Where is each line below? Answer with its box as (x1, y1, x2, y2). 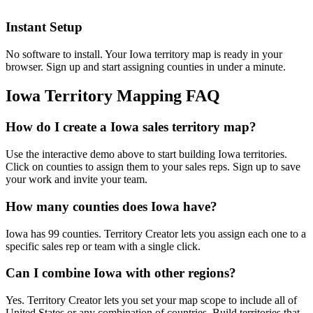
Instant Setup (6, 19, 82, 34)
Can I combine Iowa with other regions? (6, 265, 236, 281)
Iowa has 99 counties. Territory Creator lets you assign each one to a (6, 227, 306, 240)
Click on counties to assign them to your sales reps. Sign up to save (6, 161, 300, 173)
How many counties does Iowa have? (6, 198, 217, 214)
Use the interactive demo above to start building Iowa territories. (6, 148, 287, 161)
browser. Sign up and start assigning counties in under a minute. (6, 60, 286, 73)
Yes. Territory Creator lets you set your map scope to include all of (6, 293, 297, 306)
